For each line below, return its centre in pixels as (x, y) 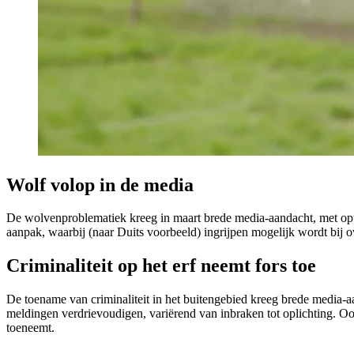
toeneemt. (30, 328)
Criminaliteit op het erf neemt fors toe (161, 266)
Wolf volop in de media (100, 185)
